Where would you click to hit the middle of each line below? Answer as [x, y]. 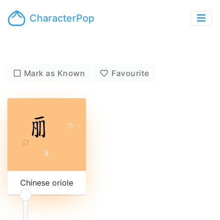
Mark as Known [55, 73]
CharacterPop [62, 18]
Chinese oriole [47, 183]
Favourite [130, 73]
